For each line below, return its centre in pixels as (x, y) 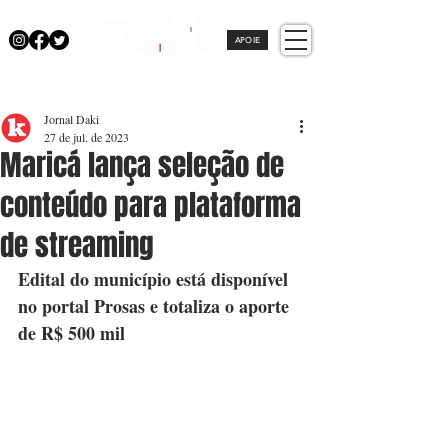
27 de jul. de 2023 (86, 137)
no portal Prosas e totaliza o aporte (156, 306)
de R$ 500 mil (71, 333)
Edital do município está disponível (155, 279)
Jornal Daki (71, 119)
